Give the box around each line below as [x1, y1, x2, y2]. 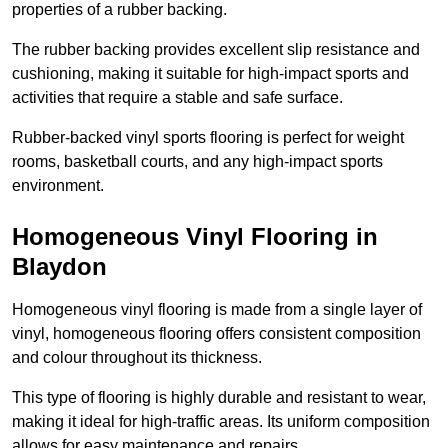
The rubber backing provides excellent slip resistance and [12, 41, 420, 59]
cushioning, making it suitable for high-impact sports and [12, 65, 409, 83]
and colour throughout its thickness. [12, 349, 262, 367]
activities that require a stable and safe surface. [12, 89, 343, 107]
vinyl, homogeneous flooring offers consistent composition [12, 325, 421, 343]
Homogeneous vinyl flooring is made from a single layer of [12, 301, 422, 319]
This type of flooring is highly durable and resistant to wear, [12, 389, 426, 407]
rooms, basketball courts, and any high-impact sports [12, 153, 383, 171]
